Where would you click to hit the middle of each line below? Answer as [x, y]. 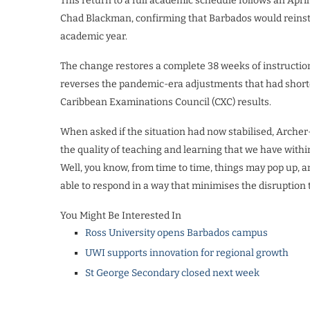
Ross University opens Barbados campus [176, 232]
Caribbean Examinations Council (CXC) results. [166, 102]
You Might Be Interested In [121, 215]
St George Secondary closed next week [172, 273]
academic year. [94, 36]
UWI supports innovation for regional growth [187, 253]
